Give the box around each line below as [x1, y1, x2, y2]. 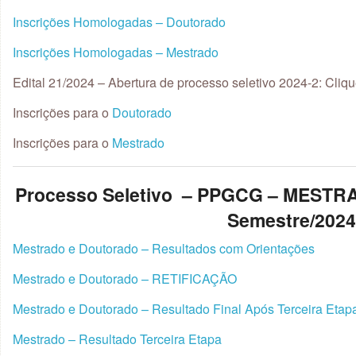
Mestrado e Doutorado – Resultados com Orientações [13, 239, 315, 257]
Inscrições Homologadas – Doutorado [13, 12, 226, 31]
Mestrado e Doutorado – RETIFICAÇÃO [13, 269, 237, 288]
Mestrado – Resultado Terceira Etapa [13, 330, 222, 348]
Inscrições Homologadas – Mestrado [13, 42, 219, 61]
